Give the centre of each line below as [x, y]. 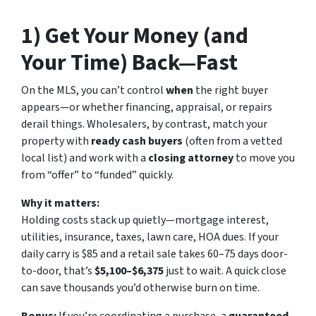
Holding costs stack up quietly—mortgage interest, [145, 220]
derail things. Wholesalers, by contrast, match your [144, 124]
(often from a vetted [232, 141]
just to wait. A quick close [225, 271]
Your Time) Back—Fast [129, 62]
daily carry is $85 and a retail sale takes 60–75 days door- [154, 254]
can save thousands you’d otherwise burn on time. [140, 287]
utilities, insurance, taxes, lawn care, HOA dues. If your [150, 237]
